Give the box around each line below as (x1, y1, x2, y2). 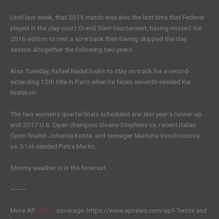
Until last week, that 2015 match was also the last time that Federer (10, 13, 205, 22)
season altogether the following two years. (10, 45, 134, 54)
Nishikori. (10, 88, 38, 96)
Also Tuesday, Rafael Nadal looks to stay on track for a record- (10, 66, 191, 75)
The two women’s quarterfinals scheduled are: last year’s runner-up (10, 109, 202, 118)
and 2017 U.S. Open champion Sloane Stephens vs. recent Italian (10, 120, 197, 129)
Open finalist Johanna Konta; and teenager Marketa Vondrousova (10, 131, 200, 139)
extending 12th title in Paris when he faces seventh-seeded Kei (10, 77, 191, 86)
